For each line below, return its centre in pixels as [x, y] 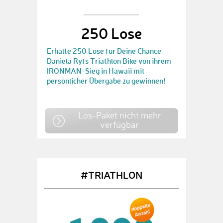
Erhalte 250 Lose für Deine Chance [104, 51]
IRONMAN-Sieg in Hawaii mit [96, 71]
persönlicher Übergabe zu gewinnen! [106, 81]
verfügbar [119, 124]
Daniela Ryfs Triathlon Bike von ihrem [109, 61]
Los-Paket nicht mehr [119, 115]
